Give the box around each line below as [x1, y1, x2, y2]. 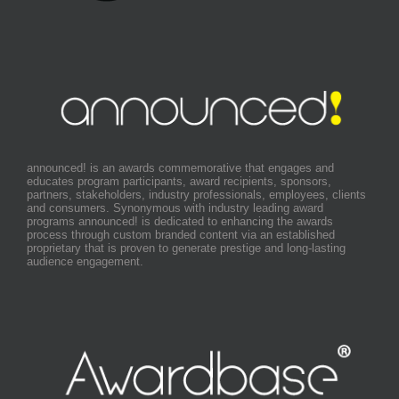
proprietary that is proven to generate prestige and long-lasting [27, 241, 346, 256]
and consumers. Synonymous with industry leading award [27, 201, 323, 216]
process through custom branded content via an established [27, 228, 335, 242]
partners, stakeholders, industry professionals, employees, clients [27, 188, 366, 202]
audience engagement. [27, 255, 143, 269]
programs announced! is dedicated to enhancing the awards [27, 215, 333, 229]
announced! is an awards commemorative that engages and [27, 161, 334, 175]
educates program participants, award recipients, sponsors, [27, 175, 331, 189]
